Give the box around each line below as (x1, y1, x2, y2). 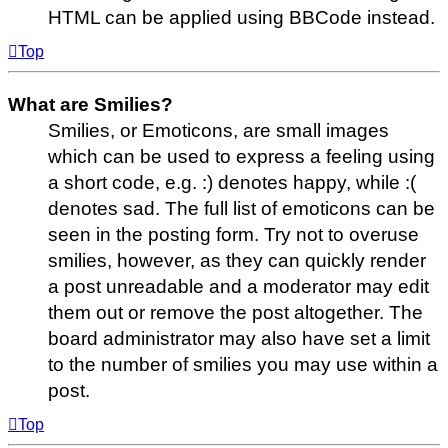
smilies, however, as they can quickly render (48, 250, 426, 272)
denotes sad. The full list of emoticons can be (48, 198, 435, 220)
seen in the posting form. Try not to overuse (48, 224, 419, 246)
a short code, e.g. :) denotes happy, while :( (48, 172, 416, 194)
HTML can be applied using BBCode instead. (48, 7, 435, 29)
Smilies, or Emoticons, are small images (48, 120, 389, 142)
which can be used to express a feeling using (48, 146, 435, 168)
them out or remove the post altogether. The (48, 302, 423, 324)
